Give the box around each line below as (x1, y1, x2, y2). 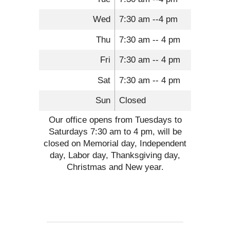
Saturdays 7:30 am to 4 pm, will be (48, 126, 182, 136)
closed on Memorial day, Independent (44, 138, 186, 148)
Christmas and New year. (66, 162, 164, 171)
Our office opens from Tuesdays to (48, 114, 182, 124)
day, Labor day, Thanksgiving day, (50, 150, 180, 160)
